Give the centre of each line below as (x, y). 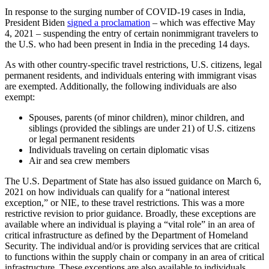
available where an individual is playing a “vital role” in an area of (130, 225)
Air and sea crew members (79, 161)
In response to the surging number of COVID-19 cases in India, (125, 12)
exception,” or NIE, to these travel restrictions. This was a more (125, 203)
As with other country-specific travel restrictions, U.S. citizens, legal (133, 65)
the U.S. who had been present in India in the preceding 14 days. (127, 44)
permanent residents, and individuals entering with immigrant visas (131, 76)
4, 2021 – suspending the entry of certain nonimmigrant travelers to (131, 34)
